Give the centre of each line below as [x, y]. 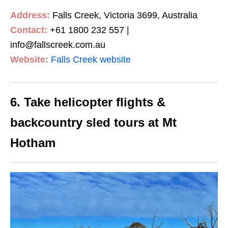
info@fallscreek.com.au [58, 45]
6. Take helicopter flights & [88, 102]
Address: [30, 16]
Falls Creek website [91, 60]
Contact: [29, 30]
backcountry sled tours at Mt [93, 123]
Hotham [33, 143]
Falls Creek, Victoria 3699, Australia [124, 16]
